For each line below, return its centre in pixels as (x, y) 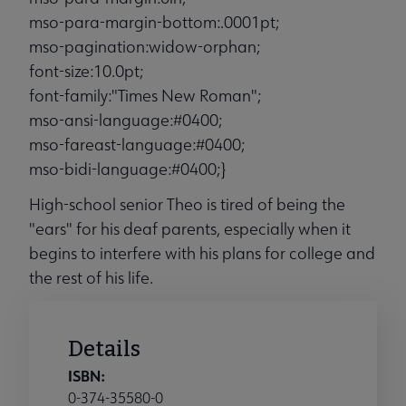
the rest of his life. (91, 278)
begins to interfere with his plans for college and (202, 254)
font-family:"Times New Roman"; (145, 96)
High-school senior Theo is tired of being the (187, 205)
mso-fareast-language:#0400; (137, 145)
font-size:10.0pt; (86, 72)
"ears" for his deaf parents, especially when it (190, 229)
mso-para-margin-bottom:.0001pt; (154, 23)
